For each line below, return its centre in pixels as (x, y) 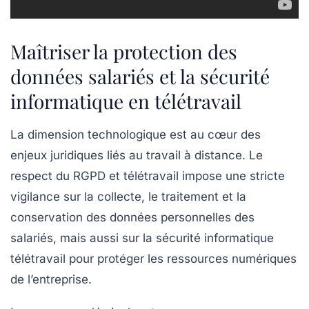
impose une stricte (232, 176)
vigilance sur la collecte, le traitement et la (128, 196)
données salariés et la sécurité (140, 76)
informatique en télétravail (126, 101)
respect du (42, 176)
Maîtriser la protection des (124, 51)
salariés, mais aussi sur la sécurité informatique (142, 238)
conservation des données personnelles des (132, 217)
